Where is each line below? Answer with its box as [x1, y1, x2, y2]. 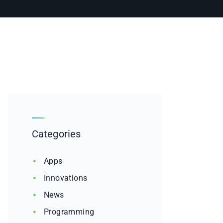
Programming [44, 207, 95, 217]
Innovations [44, 173, 88, 183]
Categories [32, 128, 81, 140]
